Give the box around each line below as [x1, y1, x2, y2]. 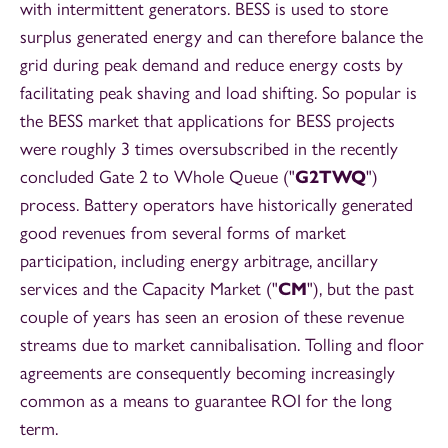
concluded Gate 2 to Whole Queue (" [20, 166, 295, 188]
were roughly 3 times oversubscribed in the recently [20, 138, 398, 160]
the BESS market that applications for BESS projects [20, 110, 395, 132]
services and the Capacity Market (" [20, 278, 278, 300]
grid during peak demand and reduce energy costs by [20, 54, 403, 76]
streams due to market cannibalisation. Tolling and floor [20, 334, 424, 356]
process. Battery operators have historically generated [20, 194, 413, 216]
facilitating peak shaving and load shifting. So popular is [20, 82, 417, 104]
